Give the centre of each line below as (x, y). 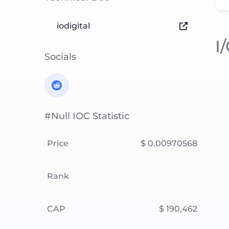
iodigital (73, 26)
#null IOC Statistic (87, 116)
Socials (60, 57)
